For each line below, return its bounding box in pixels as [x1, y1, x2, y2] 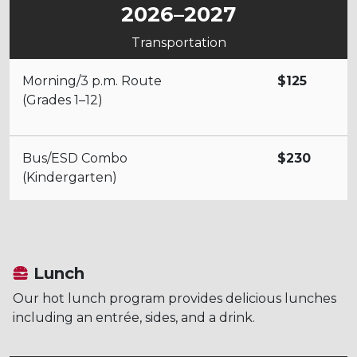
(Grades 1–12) [22, 92, 103, 108]
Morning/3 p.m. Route [22, 73, 162, 88]
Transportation [131, 34, 226, 50]
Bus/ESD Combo [22, 150, 127, 166]
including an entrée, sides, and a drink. [13, 309, 255, 325]
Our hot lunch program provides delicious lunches [13, 290, 336, 306]
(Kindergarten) [22, 169, 117, 185]
